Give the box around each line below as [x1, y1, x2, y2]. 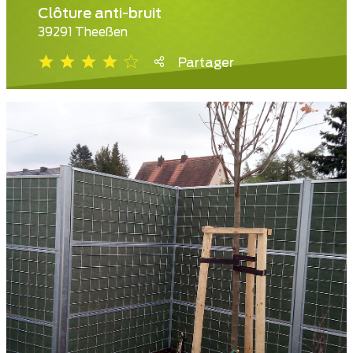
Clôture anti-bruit [38, 7, 162, 22]
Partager [178, 57, 234, 70]
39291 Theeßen [38, 27, 128, 39]
